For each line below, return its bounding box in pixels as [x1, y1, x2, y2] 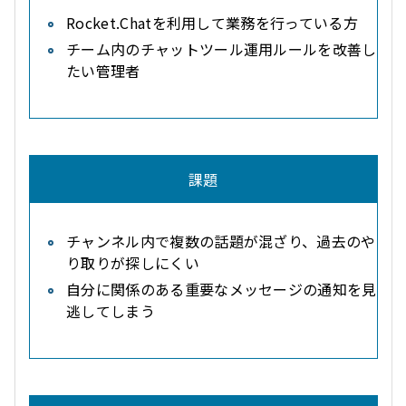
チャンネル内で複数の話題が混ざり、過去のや [66, 230, 376, 252]
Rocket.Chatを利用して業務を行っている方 [66, 12, 359, 34]
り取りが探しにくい [66, 252, 199, 274]
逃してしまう [66, 300, 155, 322]
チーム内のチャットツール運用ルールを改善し [66, 38, 377, 60]
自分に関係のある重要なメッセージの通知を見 [66, 278, 377, 300]
